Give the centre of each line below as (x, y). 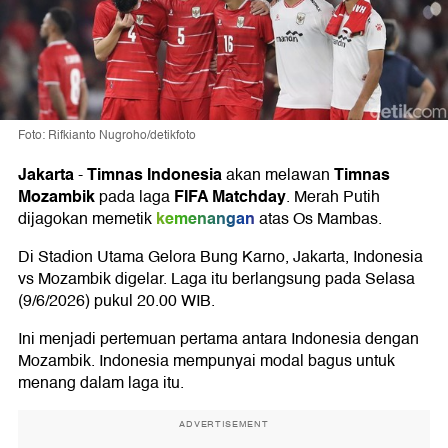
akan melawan (278, 175)
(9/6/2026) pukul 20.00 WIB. (116, 301)
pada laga (134, 197)
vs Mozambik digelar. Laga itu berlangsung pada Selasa (216, 279)
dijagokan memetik (85, 219)
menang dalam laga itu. (101, 383)
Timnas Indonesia (154, 175)
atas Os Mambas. (318, 219)
